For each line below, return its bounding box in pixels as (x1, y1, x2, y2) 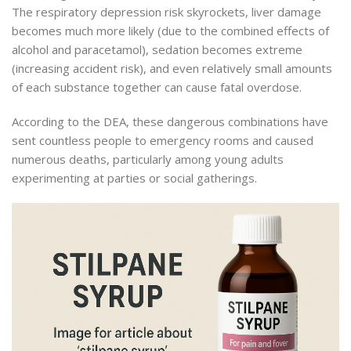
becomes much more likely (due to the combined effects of (12, 23, 329, 39)
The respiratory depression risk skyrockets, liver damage (12, 4, 321, 20)
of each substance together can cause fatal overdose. (12, 79, 302, 96)
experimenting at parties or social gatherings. (12, 170, 257, 186)
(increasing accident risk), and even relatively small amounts (12, 60, 332, 77)
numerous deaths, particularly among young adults (12, 151, 284, 168)
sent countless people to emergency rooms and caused (12, 132, 313, 149)
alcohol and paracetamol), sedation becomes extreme (12, 42, 302, 58)
